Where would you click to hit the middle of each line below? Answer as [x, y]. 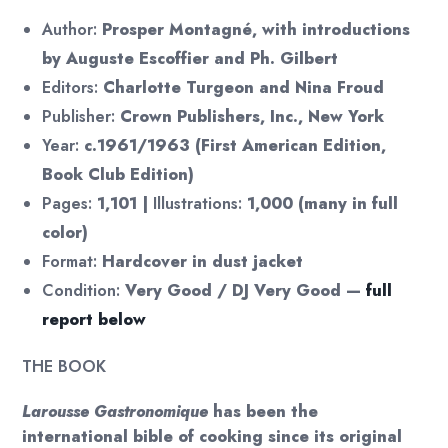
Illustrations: [198, 204]
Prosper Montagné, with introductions [254, 30]
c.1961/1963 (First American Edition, [233, 146]
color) [65, 233]
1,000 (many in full [320, 204]
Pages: [67, 204]
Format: [70, 262]
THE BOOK [64, 367]
